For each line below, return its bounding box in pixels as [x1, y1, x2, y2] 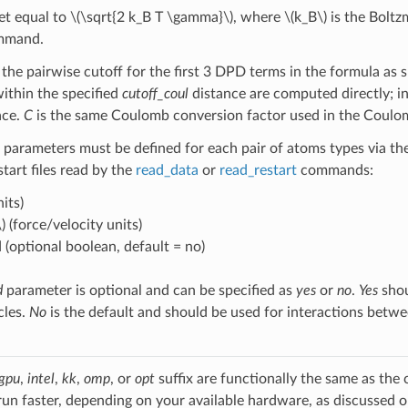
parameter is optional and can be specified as [2, 282, 296, 298]
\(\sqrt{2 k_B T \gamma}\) [69, 9, 233, 25]
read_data [135, 162, 199, 178]
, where [232, 9, 284, 25]
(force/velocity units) [5, 217, 142, 232]
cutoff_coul [121, 86, 189, 101]
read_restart [219, 162, 297, 178]
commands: [296, 162, 373, 178]
